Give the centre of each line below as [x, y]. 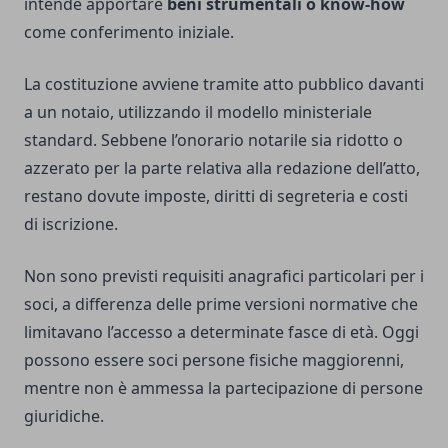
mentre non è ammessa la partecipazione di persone [223, 388]
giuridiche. [64, 416]
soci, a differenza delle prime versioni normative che [221, 304]
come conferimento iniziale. [129, 32]
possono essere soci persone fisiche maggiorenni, [214, 360]
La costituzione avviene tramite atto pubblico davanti [224, 84]
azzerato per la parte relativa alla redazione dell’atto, [222, 168]
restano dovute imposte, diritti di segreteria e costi [216, 196]
